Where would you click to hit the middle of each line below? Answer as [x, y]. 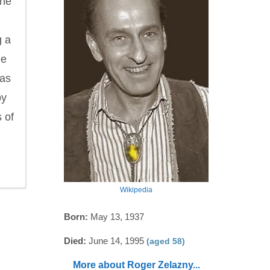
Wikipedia [136, 190]
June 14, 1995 [116, 241]
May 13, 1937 [116, 217]
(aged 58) [166, 241]
